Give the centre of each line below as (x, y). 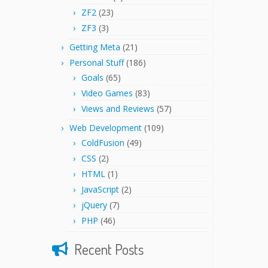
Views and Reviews (118, 109)
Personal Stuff (97, 63)
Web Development (106, 128)
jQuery (94, 205)
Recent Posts (109, 249)
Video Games (107, 93)
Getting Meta (95, 47)
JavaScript (100, 189)
